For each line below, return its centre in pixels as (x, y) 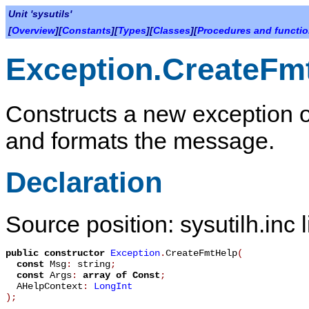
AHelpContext (44, 287)
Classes (172, 30)
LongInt (113, 287)
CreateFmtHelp (201, 253)
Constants (87, 30)
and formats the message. (140, 140)
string (94, 265)
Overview (33, 30)
